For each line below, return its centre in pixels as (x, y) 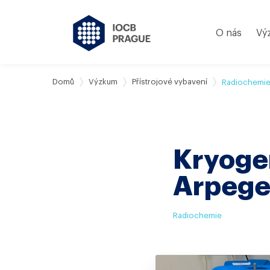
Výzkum (103, 82)
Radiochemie (197, 215)
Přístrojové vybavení (170, 82)
